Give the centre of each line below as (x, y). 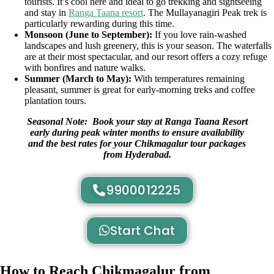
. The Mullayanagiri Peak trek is (205, 13)
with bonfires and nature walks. (85, 68)
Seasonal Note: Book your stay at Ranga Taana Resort (137, 122)
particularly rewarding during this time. (99, 24)
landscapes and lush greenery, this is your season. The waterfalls (148, 46)
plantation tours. (55, 101)
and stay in (46, 13)
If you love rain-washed (199, 35)
